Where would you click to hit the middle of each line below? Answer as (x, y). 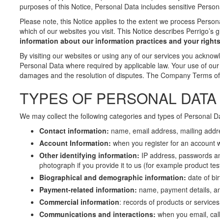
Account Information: (76, 143)
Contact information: (75, 131)
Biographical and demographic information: (113, 177)
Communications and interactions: (98, 214)
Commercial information (79, 202)
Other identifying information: (89, 155)
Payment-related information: (88, 190)
